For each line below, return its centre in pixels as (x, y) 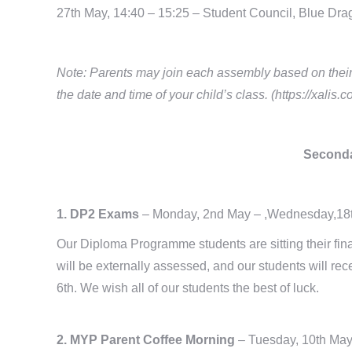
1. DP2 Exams (99, 214)
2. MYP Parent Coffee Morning (147, 339)
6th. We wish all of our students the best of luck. (188, 288)
